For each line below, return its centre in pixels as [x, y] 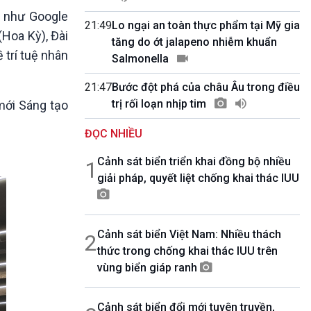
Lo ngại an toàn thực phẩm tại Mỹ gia [206, 25]
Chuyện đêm [196, 90]
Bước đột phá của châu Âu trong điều [206, 87]
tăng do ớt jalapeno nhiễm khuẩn [194, 42]
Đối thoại [188, 57]
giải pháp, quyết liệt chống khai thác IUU [198, 178]
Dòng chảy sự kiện [211, 40]
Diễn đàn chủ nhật [209, 73]
